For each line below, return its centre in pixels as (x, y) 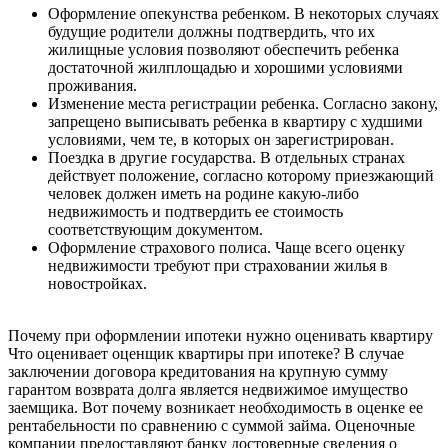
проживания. (92, 85)
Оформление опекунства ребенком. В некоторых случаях (243, 13)
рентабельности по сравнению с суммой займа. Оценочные (211, 425)
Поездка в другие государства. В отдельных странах (226, 157)
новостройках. (97, 283)
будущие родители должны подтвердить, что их (211, 31)
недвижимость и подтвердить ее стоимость (195, 211)
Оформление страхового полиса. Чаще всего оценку (226, 247)
